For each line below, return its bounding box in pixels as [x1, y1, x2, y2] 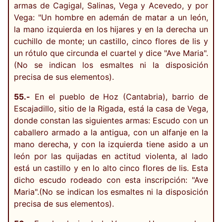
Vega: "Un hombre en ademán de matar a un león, [14, 12, 208, 22]
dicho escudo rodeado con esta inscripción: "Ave [14, 174, 208, 185]
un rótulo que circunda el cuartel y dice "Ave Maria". [14, 48, 208, 58]
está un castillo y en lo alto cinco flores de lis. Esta [14, 163, 208, 173]
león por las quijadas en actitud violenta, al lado [14, 151, 208, 161]
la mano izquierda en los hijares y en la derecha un [14, 24, 208, 34]
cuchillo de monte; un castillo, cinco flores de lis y [14, 36, 208, 46]
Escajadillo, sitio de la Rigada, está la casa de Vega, [14, 103, 208, 113]
